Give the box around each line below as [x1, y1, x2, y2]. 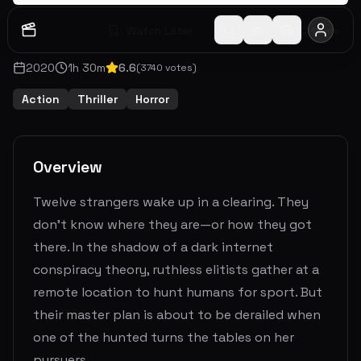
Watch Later [127, 23, 193, 38]
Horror [135, 92, 169, 106]
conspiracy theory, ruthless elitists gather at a [33, 261, 319, 278]
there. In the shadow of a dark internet [33, 239, 273, 255]
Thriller [77, 92, 118, 106]
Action [22, 92, 60, 106]
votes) [163, 61, 197, 74]
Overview [33, 156, 102, 177]
